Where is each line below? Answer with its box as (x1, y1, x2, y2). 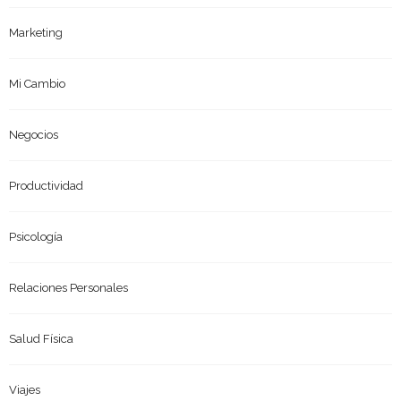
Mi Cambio (9, 77, 65, 91)
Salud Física (9, 332, 73, 346)
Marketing (9, 26, 63, 40)
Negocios (9, 128, 58, 142)
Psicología (9, 230, 63, 244)
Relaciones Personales (9, 281, 128, 295)
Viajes (9, 383, 40, 397)
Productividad (9, 179, 83, 193)
